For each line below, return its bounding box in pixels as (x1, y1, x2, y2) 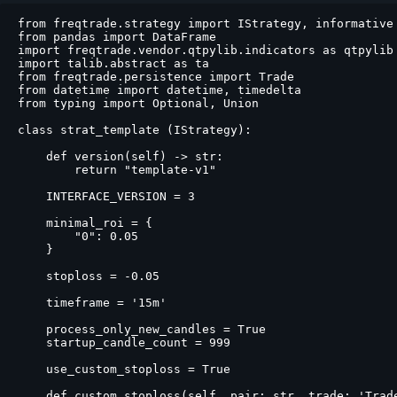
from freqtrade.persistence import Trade (18, 69, 294, 83)
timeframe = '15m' (18, 295, 167, 309)
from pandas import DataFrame (18, 29, 216, 43)
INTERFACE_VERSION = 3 (18, 189, 195, 203)
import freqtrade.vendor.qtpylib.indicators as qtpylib (18, 43, 393, 57)
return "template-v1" (18, 162, 216, 176)
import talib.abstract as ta (18, 56, 209, 70)
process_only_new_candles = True (18, 322, 266, 336)
